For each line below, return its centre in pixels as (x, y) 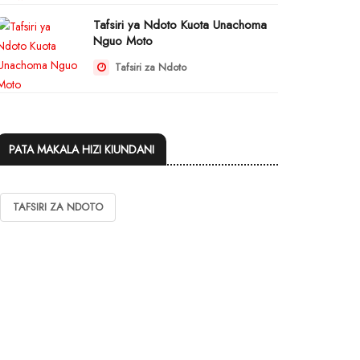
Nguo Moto (123, 41)
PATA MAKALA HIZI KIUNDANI (82, 149)
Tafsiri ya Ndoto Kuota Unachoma (180, 25)
